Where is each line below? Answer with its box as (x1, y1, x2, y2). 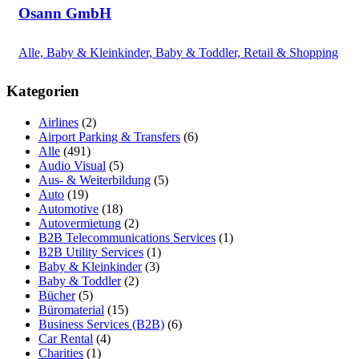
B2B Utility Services (38, 245, 143, 260)
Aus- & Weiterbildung (38, 173, 151, 188)
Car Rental (38, 332, 93, 346)
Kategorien (6, 83, 79, 100)
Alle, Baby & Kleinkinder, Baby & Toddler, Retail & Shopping (18, 45, 338, 59)
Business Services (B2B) (38, 317, 164, 332)
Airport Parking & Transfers (38, 130, 180, 144)
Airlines (38, 115, 79, 130)
